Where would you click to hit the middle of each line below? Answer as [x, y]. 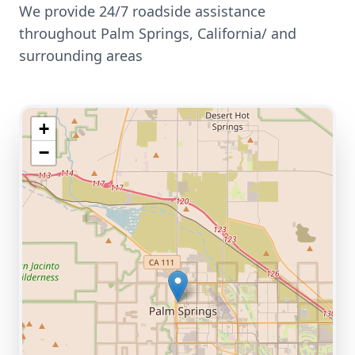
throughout [60, 33]
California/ [232, 33]
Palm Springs [145, 33]
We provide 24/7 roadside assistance [142, 11]
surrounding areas [81, 55]
